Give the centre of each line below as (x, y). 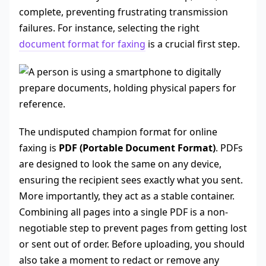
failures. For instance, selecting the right (109, 28)
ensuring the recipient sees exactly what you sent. (131, 180)
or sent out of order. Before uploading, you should (132, 244)
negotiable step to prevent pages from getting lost (133, 228)
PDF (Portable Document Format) (137, 148)
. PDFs (229, 148)
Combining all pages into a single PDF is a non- (123, 212)
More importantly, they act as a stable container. (127, 196)
